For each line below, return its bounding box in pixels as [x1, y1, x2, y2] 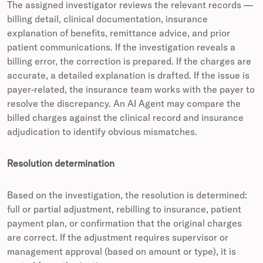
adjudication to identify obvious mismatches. [7, 126, 197, 138]
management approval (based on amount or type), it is [7, 245, 236, 258]
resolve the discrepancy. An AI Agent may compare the [7, 97, 241, 110]
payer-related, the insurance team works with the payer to [7, 83, 255, 96]
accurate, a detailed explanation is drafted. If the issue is [7, 69, 249, 82]
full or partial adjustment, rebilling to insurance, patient [7, 203, 241, 215]
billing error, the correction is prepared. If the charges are [7, 55, 251, 68]
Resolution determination [7, 157, 114, 170]
